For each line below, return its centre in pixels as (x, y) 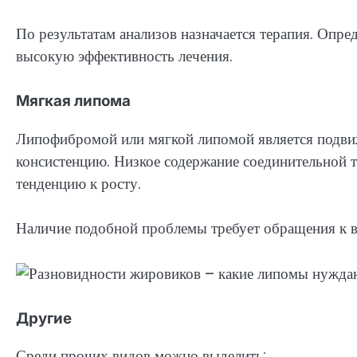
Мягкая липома (73, 101)
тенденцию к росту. (78, 183)
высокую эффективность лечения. (124, 56)
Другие (44, 319)
